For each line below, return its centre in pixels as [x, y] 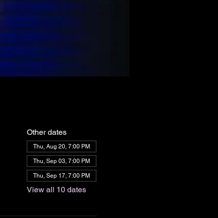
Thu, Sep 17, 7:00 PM [61, 176]
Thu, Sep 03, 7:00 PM [61, 161]
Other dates [46, 132]
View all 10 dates [56, 190]
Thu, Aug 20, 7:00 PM [61, 146]
